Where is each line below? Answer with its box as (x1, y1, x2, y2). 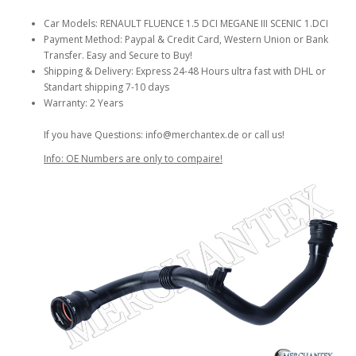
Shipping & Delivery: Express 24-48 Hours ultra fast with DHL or (44, 64, 326, 78)
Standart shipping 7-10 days (44, 80, 169, 94)
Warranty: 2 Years (44, 96, 123, 110)
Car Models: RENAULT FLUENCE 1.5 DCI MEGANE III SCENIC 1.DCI (44, 17, 328, 30)
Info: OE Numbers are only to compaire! (44, 152, 222, 165)
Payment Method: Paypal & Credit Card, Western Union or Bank (44, 33, 328, 46)
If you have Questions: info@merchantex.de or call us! (44, 128, 284, 141)
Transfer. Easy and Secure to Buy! (44, 48, 192, 62)
